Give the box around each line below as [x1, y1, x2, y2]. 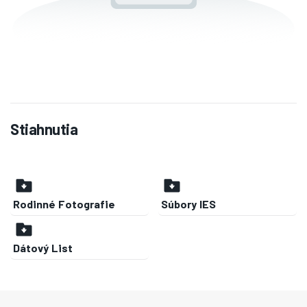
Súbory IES [161, 197, 217, 211]
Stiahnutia [10, 119, 78, 138]
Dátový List [13, 241, 73, 255]
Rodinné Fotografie [13, 197, 116, 211]
